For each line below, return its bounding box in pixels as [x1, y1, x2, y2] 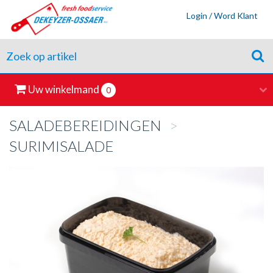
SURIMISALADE [9, 137, 113, 155]
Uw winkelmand [28, 83, 99, 96]
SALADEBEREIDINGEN [9, 116, 161, 134]
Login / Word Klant [186, 10, 258, 21]
